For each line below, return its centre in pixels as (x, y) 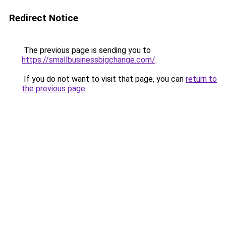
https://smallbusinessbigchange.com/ (89, 60)
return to (201, 79)
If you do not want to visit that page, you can (104, 79)
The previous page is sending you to (86, 50)
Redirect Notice (44, 18)
